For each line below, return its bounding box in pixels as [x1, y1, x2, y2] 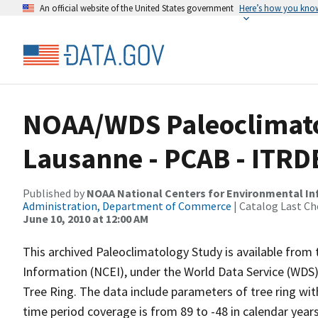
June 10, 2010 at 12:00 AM [23, 212, 148, 226]
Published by [23, 186, 87, 200]
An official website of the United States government [40, 2, 234, 13]
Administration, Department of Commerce [23, 199, 231, 213]
